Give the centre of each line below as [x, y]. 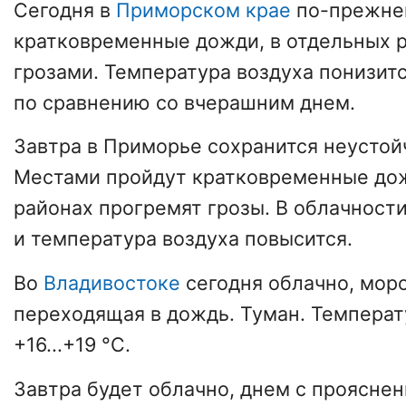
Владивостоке [112, 283]
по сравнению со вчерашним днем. [184, 102]
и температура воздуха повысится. [183, 239]
